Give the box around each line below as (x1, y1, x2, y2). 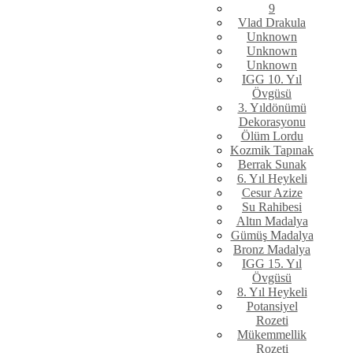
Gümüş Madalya (230, 229, 314, 243)
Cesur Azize (241, 186, 303, 200)
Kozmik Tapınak (230, 143, 314, 158)
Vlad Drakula (238, 16, 306, 30)
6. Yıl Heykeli (236, 172, 307, 186)
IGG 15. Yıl (242, 257, 302, 271)
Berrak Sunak (237, 158, 307, 172)
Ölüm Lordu (240, 129, 303, 143)
